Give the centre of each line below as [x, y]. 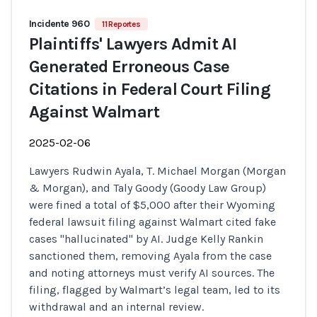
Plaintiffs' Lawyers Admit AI [133, 44]
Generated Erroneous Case [129, 67]
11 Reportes [121, 24]
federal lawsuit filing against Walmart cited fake [152, 222]
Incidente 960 [59, 24]
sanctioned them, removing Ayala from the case [150, 256]
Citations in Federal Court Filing [150, 89]
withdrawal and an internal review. [116, 307]
